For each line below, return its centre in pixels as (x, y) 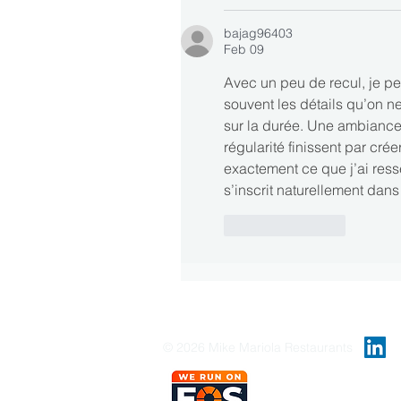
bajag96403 (258, 33)
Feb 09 (244, 49)
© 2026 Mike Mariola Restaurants (258, 347)
